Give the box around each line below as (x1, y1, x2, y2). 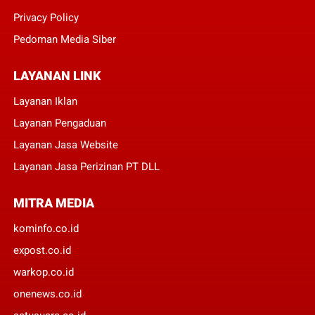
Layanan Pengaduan (13, 117, 106, 130)
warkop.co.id (13, 266, 74, 279)
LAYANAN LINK (13, 68, 101, 84)
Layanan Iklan (13, 95, 77, 108)
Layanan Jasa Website (13, 139, 118, 152)
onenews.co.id (13, 288, 82, 301)
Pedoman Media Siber (13, 33, 116, 46)
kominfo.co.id (13, 222, 79, 236)
